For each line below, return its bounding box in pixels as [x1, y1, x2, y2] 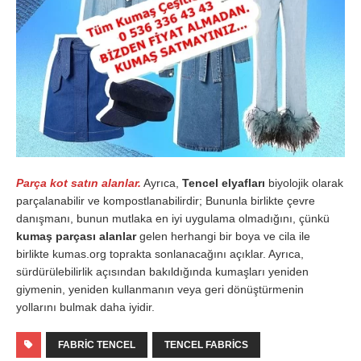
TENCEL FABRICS [164, 338, 248, 351]
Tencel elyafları [182, 176, 265, 189]
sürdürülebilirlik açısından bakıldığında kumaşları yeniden [16, 264, 309, 278]
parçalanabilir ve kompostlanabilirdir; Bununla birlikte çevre [16, 193, 315, 207]
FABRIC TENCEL [58, 338, 135, 351]
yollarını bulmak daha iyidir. [16, 300, 155, 313]
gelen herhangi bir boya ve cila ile [136, 229, 310, 243]
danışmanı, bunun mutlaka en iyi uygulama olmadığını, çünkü [16, 211, 330, 225]
